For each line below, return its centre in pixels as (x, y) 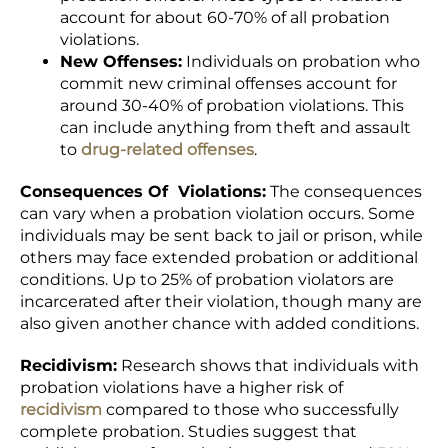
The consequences (344, 192)
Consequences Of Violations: (143, 192)
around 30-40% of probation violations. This (232, 106)
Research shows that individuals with (268, 366)
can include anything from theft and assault (235, 128)
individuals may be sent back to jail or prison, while (221, 236)
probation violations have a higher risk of (181, 388)
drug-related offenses (167, 150)
